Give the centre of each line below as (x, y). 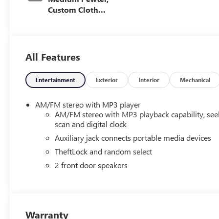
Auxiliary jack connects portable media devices (133, 137)
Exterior (107, 79)
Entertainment (56, 79)
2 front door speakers (91, 165)
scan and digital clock (91, 124)
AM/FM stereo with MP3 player (88, 104)
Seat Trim (66, 20)
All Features (53, 56)
